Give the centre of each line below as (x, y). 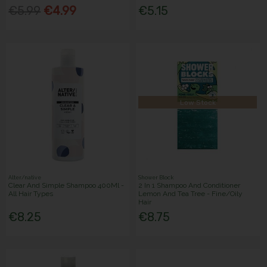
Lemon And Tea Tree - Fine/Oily (191, 193)
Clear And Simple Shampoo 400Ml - (66, 185)
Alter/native (25, 177)
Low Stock (198, 102)
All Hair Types (31, 193)
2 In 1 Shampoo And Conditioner (190, 185)
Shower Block (156, 177)
